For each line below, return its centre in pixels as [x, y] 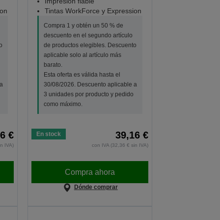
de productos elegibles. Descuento [90, 45]
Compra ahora [90, 172]
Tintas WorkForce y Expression [93, 11]
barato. [53, 65]
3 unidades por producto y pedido [89, 95]
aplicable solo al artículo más [83, 55]
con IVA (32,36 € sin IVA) [120, 145]
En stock [49, 134]
